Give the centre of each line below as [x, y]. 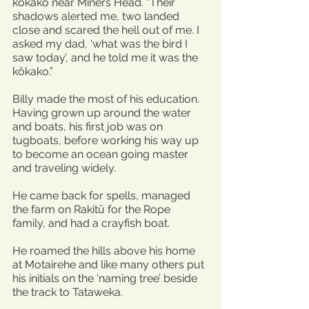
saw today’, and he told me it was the [107, 58]
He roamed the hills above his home [105, 251]
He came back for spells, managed [103, 196]
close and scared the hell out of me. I [107, 30]
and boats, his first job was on [89, 127]
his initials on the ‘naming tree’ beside [106, 278]
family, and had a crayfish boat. [91, 223]
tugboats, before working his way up [107, 140]
